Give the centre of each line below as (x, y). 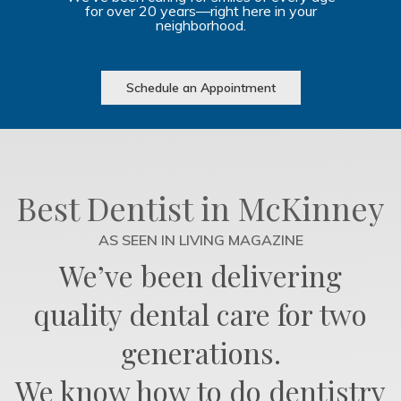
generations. (200, 352)
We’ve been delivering (200, 275)
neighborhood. (200, 25)
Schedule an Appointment (200, 87)
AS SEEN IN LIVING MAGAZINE (200, 239)
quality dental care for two (200, 313)
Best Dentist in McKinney (200, 207)
